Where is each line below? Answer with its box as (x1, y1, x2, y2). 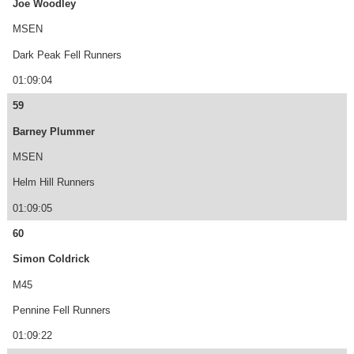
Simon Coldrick (12, 253, 89, 265)
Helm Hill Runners (12, 176, 95, 189)
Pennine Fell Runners (12, 303, 111, 316)
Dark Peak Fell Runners (12, 48, 122, 61)
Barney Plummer (12, 125, 95, 137)
